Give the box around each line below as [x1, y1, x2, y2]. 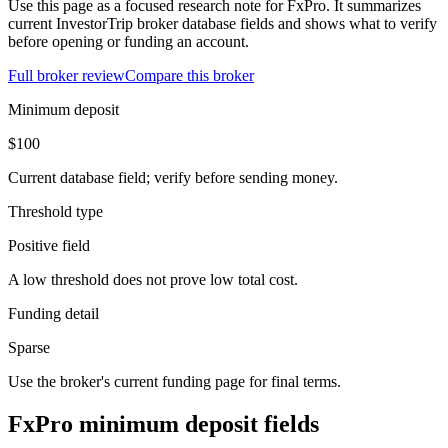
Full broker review [8, 66, 125, 84]
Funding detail [8, 304, 99, 322]
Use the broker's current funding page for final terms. [8, 372, 341, 390]
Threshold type [8, 202, 103, 220]
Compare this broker [125, 66, 254, 84]
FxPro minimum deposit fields [8, 410, 319, 437]
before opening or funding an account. [8, 32, 249, 50]
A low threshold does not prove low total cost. [8, 270, 298, 288]
